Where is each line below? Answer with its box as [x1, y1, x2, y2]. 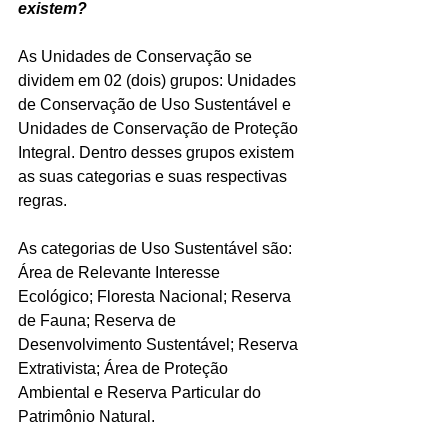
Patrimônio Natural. [18, 407, 155, 425]
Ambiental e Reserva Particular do [18, 383, 265, 401]
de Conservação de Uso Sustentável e [18, 95, 295, 113]
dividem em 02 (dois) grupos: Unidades [18, 71, 300, 89]
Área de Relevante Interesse [18, 263, 224, 281]
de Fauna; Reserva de [18, 311, 180, 329]
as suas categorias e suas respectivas [18, 167, 291, 185]
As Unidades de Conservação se [18, 47, 256, 65]
